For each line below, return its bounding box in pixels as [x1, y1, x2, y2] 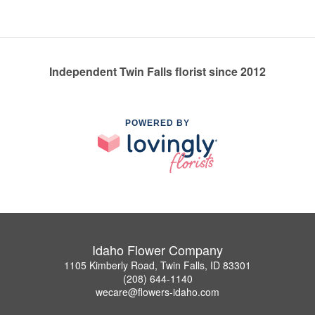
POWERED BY [125, 118, 190, 129]
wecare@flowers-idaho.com [96, 284, 219, 299]
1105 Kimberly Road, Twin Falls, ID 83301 [64, 257, 251, 272]
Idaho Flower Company [92, 240, 223, 259]
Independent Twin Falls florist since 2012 [49, 63, 266, 80]
